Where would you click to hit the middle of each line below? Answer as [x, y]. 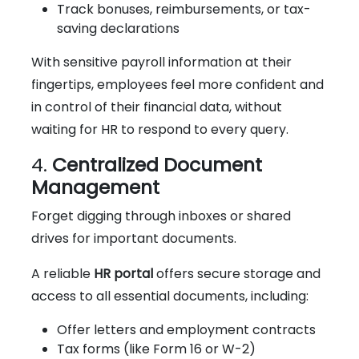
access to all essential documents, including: [170, 296]
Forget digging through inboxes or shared [161, 216]
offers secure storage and [237, 273]
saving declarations [118, 28]
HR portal [123, 273]
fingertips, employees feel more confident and [177, 84]
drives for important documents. [134, 238]
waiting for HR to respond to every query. [160, 129]
